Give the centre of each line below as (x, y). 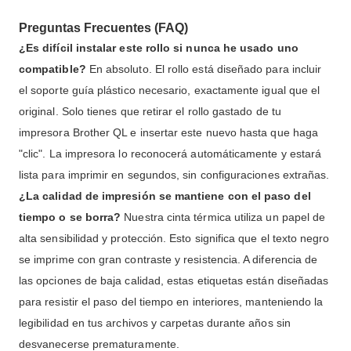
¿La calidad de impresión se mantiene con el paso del (165, 196)
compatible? (52, 69)
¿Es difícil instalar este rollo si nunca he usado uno (159, 48)
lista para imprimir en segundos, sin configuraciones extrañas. (174, 175)
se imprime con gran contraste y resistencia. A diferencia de (168, 260)
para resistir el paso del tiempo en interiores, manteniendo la (171, 302)
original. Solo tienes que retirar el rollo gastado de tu (150, 112)
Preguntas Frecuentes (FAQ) (103, 28)
